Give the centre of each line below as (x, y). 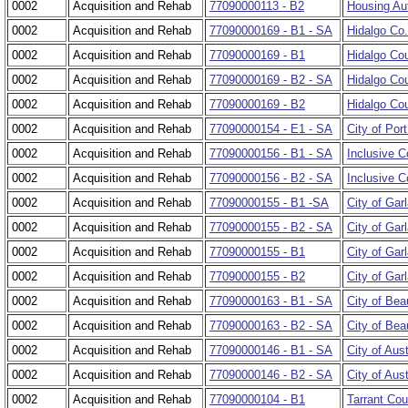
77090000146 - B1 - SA (271, 351)
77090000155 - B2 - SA (271, 228)
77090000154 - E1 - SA (271, 129)
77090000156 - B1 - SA (271, 154)
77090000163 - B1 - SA (271, 301)
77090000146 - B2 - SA (271, 375)
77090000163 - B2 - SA (271, 326)
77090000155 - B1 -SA (269, 203)
